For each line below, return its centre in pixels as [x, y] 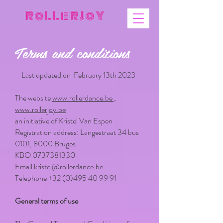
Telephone [32, 178]
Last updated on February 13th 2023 [78, 75]
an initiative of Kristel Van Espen [64, 121]
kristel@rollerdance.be [68, 167]
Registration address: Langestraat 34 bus [77, 132]
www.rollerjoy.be [40, 109]
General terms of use [47, 201]
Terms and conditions [72, 53]
